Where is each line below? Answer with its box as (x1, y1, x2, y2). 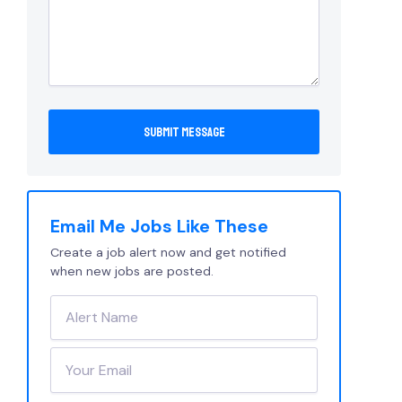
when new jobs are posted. (50, 262, 214, 279)
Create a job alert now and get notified (50, 243, 286, 260)
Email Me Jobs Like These (50, 214, 268, 238)
